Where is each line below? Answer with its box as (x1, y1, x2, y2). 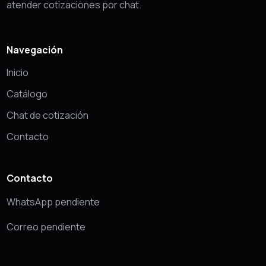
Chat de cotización (7, 109, 88, 122)
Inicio (7, 66, 28, 79)
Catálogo (7, 87, 47, 100)
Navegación (7, 43, 63, 56)
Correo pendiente (7, 220, 85, 233)
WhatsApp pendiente (7, 195, 100, 208)
